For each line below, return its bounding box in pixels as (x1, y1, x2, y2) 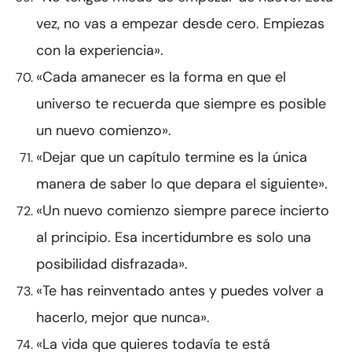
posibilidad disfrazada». (36, 255, 188, 274)
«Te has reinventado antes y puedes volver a (36, 281, 324, 301)
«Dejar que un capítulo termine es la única (36, 148, 307, 167)
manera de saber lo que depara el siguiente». (36, 174, 328, 194)
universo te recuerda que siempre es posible (36, 94, 326, 114)
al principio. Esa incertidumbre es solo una (36, 228, 311, 247)
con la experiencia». (36, 41, 163, 60)
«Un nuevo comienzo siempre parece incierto (36, 201, 329, 221)
